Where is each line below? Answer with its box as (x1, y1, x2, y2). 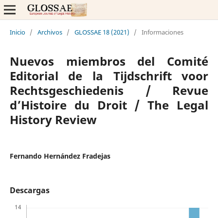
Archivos (37, 27, 62, 36)
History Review (9, 111, 97, 127)
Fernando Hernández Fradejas (9, 151, 110, 161)
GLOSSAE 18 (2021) (74, 27, 129, 36)
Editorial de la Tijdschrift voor (9, 67, 209, 84)
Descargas (9, 184, 50, 196)
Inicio (9, 27, 25, 36)
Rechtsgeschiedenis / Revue (9, 82, 209, 98)
